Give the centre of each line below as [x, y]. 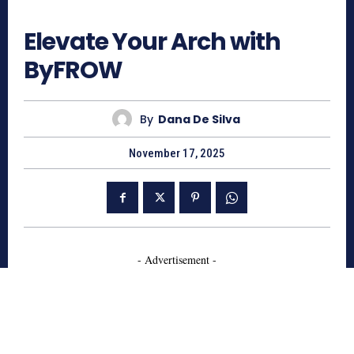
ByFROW [73, 71]
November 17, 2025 [177, 154]
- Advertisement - [177, 260]
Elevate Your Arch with [152, 42]
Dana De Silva [199, 119]
